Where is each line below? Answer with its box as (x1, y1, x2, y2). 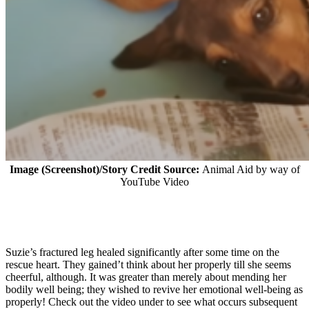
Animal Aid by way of (201, 163, 300, 176)
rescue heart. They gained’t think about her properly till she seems (6, 259, 291, 271)
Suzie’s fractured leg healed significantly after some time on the (6, 246, 279, 259)
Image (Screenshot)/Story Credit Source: (9, 163, 202, 176)
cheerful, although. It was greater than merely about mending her (6, 271, 286, 283)
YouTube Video (120, 176, 189, 188)
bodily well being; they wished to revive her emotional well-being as (6, 283, 303, 296)
